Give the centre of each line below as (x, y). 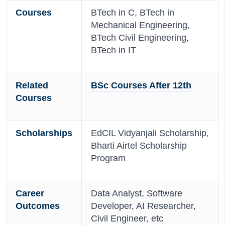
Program (108, 158)
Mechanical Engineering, (140, 25)
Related (32, 85)
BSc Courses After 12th (141, 85)
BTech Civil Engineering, (140, 38)
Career (30, 193)
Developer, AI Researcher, (143, 206)
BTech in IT (114, 50)
